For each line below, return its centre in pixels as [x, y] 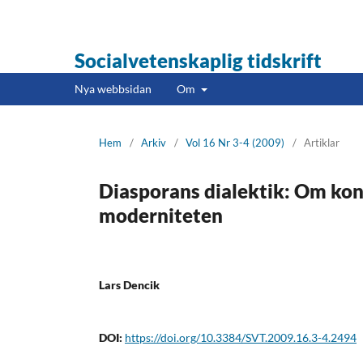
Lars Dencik [129, 284]
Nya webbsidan [113, 88]
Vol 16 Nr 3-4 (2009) [235, 142]
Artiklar [322, 142]
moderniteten [161, 215]
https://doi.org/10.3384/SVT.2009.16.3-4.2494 [241, 337]
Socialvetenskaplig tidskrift [198, 60]
